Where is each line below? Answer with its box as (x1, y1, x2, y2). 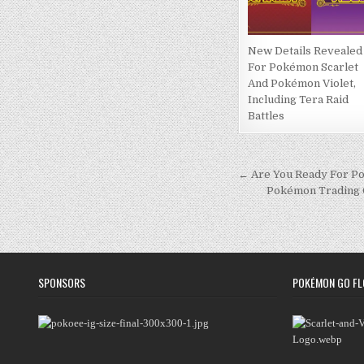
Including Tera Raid (248, 93, 349, 106)
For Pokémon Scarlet (248, 61, 359, 74)
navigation (237, 187, 353, 213)
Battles (248, 110, 285, 123)
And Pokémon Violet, (248, 77, 357, 90)
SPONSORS (38, 274, 85, 292)
